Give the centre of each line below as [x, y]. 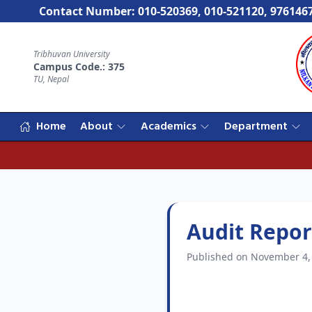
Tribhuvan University [72, 54]
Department [256, 127]
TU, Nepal [51, 79]
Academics [169, 127]
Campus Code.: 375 [79, 67]
